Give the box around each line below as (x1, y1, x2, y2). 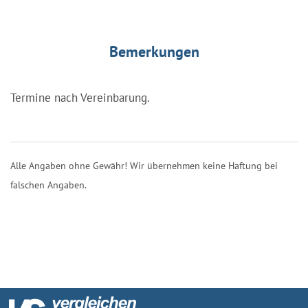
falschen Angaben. (10, 178, 87, 191)
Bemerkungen (109, 41, 199, 61)
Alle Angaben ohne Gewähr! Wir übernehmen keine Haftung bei (10, 159, 278, 172)
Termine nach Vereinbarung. (10, 89, 150, 105)
